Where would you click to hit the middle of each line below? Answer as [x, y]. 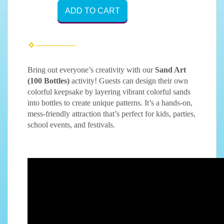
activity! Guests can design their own [129, 80]
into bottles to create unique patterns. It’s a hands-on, [110, 102]
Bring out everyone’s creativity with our [91, 69]
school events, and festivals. [71, 124]
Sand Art [170, 69]
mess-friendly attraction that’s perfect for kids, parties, [111, 113]
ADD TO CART [92, 10]
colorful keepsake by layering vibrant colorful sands [109, 91]
